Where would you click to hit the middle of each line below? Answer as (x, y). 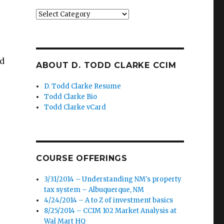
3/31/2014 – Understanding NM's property (113, 179)
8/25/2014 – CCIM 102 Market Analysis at (110, 211)
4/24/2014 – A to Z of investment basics (109, 200)
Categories (54, 14)
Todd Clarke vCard (75, 107)
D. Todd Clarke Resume (83, 86)
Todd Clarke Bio (71, 97)
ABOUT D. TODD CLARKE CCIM (106, 65)
